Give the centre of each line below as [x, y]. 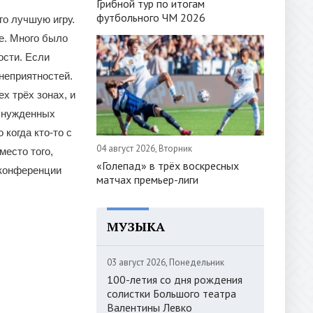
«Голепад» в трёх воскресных [168, 165]
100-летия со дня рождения [175, 279]
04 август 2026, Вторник [144, 148]
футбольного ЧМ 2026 [151, 17]
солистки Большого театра [172, 293]
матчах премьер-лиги [147, 179]
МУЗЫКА [136, 226]
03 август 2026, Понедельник [166, 262]
